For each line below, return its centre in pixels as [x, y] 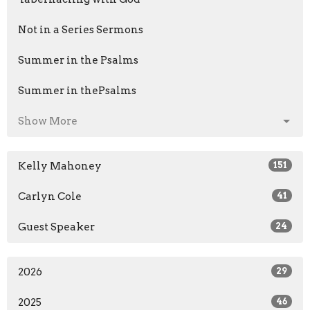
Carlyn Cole [50, 197]
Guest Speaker [56, 227]
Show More [48, 121]
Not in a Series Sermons [81, 30]
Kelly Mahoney [60, 166]
